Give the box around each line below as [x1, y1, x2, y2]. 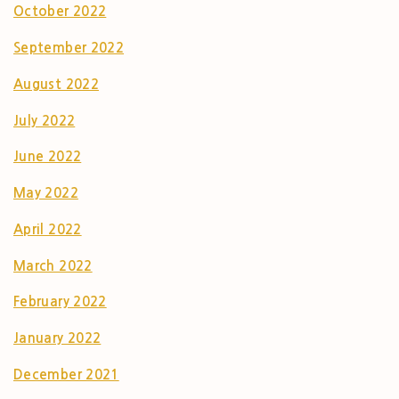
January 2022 [13, 331, 102, 346]
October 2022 [13, 4, 107, 19]
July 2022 [13, 113, 76, 127]
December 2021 [13, 367, 119, 381]
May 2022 [13, 186, 78, 200]
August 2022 [13, 77, 99, 91]
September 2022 [13, 41, 125, 55]
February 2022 [13, 295, 107, 309]
